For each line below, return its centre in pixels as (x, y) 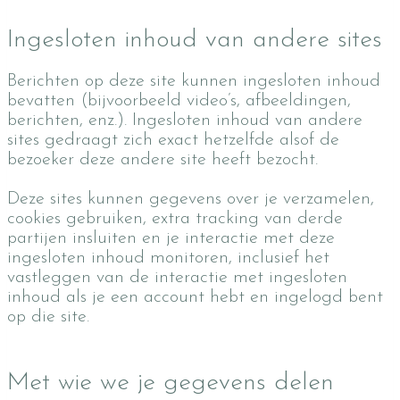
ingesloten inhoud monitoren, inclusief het (168, 258)
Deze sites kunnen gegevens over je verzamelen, (191, 199)
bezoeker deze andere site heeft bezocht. (162, 160)
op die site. (48, 317)
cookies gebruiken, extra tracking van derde (175, 219)
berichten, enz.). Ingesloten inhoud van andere (185, 121)
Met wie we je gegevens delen (171, 383)
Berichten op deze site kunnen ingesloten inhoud (194, 81)
